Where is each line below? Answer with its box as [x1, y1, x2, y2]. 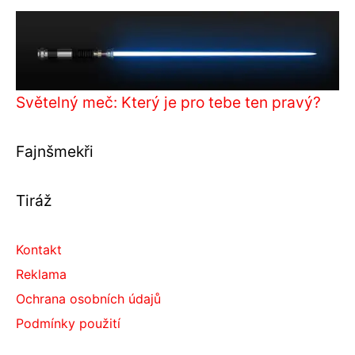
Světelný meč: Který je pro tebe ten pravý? [16, 93, 321, 113]
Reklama [16, 266, 67, 283]
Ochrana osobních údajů [16, 291, 161, 307]
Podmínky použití [16, 315, 120, 332]
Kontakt [16, 242, 62, 258]
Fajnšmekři [16, 142, 94, 162]
